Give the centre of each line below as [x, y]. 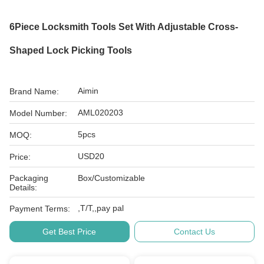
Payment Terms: [40, 209]
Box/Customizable [111, 178]
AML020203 [100, 113]
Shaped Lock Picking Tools [71, 50]
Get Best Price [70, 232]
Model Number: [38, 113]
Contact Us [195, 232]
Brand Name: [34, 91]
